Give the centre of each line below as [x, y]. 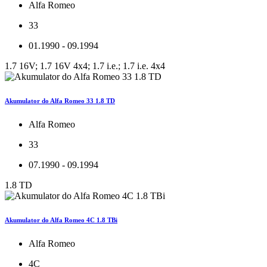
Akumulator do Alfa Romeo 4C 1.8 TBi [61, 220]
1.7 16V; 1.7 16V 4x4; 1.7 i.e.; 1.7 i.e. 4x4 [85, 66]
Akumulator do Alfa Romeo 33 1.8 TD [60, 101]
